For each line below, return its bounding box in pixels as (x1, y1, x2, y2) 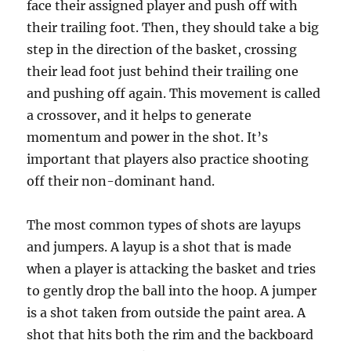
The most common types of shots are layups (27, 217, 302, 233)
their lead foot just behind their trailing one (27, 63, 299, 79)
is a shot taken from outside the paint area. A (27, 305, 306, 320)
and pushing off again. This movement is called (27, 85, 321, 101)
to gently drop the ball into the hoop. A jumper (27, 283, 317, 299)
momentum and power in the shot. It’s (27, 129, 269, 145)
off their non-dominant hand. (27, 173, 215, 189)
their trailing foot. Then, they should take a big (27, 20, 320, 35)
